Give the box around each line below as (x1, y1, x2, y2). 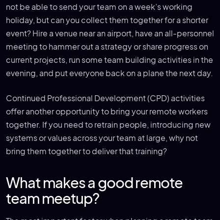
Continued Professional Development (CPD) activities (6, 93, 205, 103)
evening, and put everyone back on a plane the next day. (6, 68, 213, 78)
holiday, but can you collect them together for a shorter (6, 15, 208, 25)
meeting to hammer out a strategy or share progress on (6, 41, 208, 52)
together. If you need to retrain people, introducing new (6, 119, 211, 130)
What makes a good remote (6, 174, 183, 192)
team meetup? (6, 190, 100, 208)
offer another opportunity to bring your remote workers (6, 106, 208, 116)
